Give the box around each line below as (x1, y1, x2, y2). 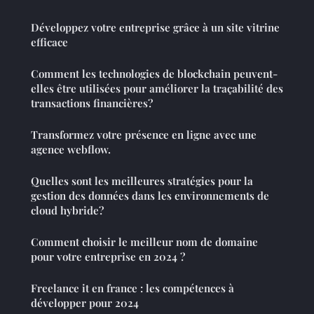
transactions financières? (31, 96, 153, 111)
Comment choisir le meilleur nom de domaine (31, 235, 258, 250)
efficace (31, 35, 68, 50)
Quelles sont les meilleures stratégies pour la (31, 174, 253, 189)
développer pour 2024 (31, 296, 139, 310)
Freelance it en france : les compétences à (31, 281, 234, 296)
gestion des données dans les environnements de (31, 189, 269, 203)
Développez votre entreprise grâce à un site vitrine (31, 20, 280, 35)
